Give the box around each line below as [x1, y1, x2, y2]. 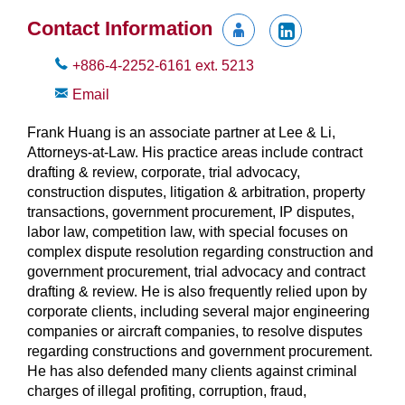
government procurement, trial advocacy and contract [27, 263, 365, 279]
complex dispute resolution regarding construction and [27, 243, 373, 259]
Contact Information [27, 17, 212, 41]
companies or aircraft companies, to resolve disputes [27, 323, 363, 339]
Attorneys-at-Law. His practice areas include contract [27, 144, 363, 160]
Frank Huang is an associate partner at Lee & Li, [27, 124, 335, 140]
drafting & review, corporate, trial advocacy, [27, 164, 300, 180]
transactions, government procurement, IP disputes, [27, 203, 354, 220]
